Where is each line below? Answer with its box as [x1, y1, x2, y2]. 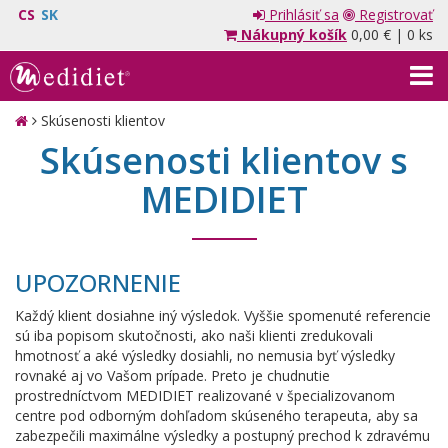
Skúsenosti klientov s [40, 136, 408, 185]
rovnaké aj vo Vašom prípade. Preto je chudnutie [15, 366, 330, 385]
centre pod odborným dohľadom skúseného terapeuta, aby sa [15, 406, 418, 425]
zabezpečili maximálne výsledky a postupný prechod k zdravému [15, 426, 430, 445]
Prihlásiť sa [264, 5, 339, 24]
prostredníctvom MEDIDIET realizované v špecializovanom [15, 386, 395, 405]
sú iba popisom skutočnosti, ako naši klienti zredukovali [15, 326, 373, 345]
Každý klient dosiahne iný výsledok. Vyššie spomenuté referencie [15, 306, 431, 325]
